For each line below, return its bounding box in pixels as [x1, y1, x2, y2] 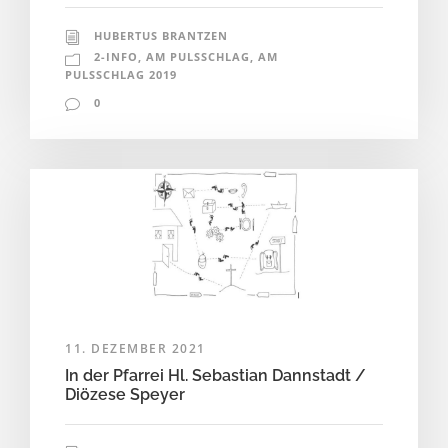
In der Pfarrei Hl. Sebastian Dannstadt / [65, 365, 366, 385]
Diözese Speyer [65, 384, 185, 404]
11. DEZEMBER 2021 [65, 339, 206, 357]
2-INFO [94, 49, 138, 65]
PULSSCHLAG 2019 [65, 67, 177, 83]
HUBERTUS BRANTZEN [94, 28, 228, 44]
